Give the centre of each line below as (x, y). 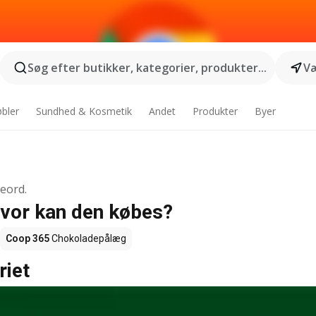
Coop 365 (28, 238)
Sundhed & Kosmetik (84, 111)
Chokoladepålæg (88, 238)
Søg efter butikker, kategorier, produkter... (147, 68)
